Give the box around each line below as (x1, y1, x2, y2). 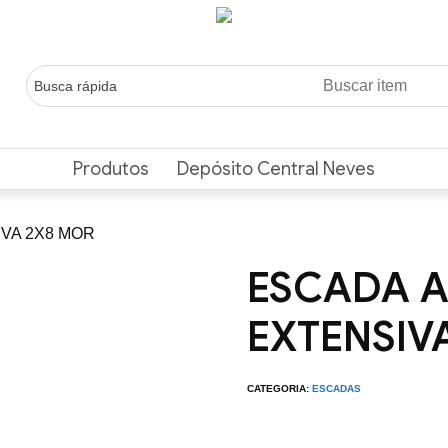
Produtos (73, 158, 149, 180)
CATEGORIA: (247, 383, 313, 394)
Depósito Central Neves (177, 158, 375, 180)
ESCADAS (312, 383, 362, 394)
